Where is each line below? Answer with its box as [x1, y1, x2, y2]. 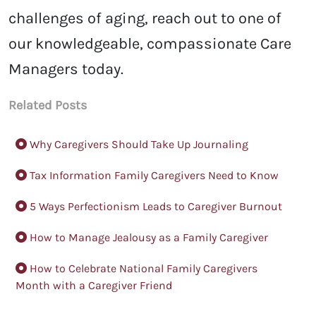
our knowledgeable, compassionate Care [8, 35, 291, 54]
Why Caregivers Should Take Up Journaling [27, 138, 248, 152]
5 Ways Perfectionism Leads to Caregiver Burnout [27, 200, 282, 214]
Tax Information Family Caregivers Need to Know [27, 169, 279, 183]
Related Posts [8, 97, 87, 114]
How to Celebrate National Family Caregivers [27, 262, 257, 276]
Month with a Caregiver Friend [16, 279, 172, 293]
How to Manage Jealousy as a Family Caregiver [27, 231, 268, 245]
